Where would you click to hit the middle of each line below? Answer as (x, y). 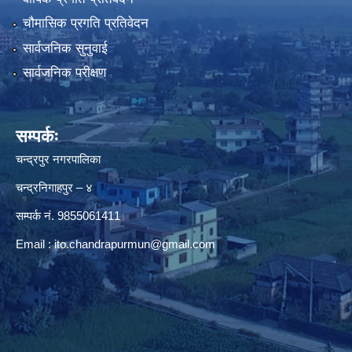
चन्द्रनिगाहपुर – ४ (54, 188)
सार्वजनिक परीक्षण (64, 73)
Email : (35, 244)
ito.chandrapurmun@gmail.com (135, 244)
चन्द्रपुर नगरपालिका (58, 159)
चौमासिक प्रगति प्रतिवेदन (85, 24)
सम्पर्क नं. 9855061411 (68, 216)
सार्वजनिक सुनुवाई (65, 48)
